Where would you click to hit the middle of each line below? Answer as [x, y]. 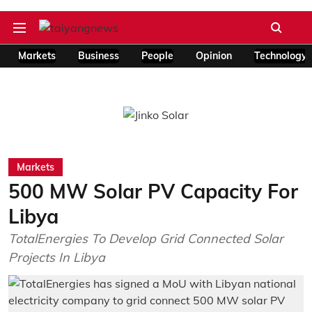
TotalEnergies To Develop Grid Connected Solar [146, 239]
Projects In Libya [57, 257]
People [157, 56]
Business [99, 56]
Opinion [214, 56]
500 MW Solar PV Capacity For [153, 191]
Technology [281, 56]
